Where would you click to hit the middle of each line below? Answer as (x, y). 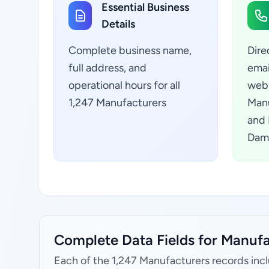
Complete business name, (130, 50)
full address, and (107, 68)
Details (119, 24)
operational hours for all (124, 85)
